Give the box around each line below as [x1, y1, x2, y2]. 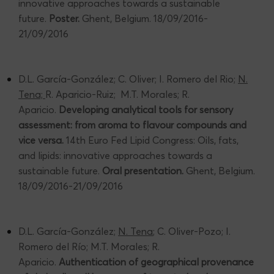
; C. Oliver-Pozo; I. [153, 224, 231, 237]
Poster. [49, 12, 80, 24]
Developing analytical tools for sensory [59, 103, 233, 116]
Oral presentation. [102, 164, 183, 177]
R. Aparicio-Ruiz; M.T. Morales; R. [45, 87, 190, 100]
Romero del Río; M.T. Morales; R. [18, 240, 160, 253]
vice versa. [18, 133, 64, 146]
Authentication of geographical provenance [59, 255, 254, 268]
